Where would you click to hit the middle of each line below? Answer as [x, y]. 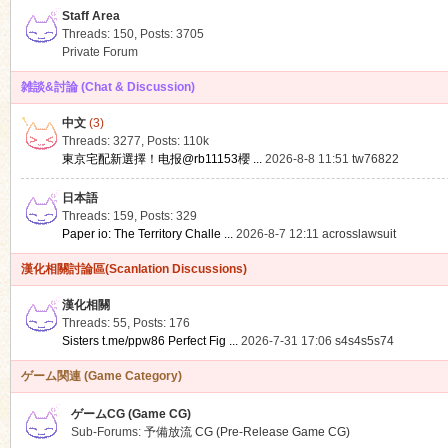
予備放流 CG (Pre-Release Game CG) [246, 432]
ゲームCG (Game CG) [130, 414]
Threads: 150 [97, 34]
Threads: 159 [97, 216]
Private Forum [99, 52]
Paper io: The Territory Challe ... [147, 234]
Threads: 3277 [101, 141]
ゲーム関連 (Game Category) [101, 376]
